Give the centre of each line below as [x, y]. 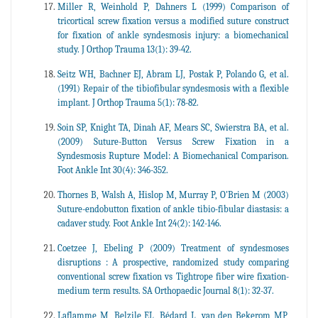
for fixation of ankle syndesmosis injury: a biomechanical [173, 35]
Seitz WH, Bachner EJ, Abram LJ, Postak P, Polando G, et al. [173, 74]
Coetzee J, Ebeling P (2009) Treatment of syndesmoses [173, 248]
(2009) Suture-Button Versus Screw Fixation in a [173, 141]
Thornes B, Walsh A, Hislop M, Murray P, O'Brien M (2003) [173, 194]
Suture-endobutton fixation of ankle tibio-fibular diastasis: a [173, 209]
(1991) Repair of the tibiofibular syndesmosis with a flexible [173, 88]
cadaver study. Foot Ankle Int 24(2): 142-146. [139, 223]
